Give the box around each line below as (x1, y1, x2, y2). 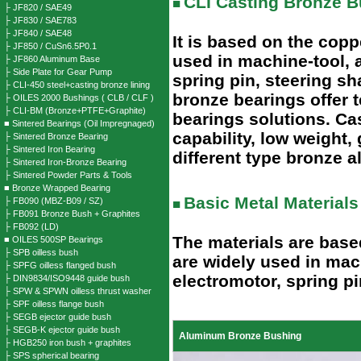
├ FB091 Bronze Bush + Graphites (4, 209, 140, 218)
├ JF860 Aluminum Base (4, 54, 100, 64)
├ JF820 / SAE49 (4, 2, 72, 12)
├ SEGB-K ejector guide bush (4, 325, 120, 334)
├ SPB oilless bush (4, 247, 78, 257)
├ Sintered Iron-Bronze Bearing (4, 157, 127, 167)
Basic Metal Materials (184, 193, 359, 212)
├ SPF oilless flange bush (4, 299, 104, 309)
